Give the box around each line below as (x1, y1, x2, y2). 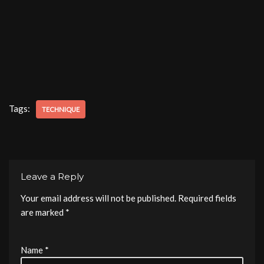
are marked (21, 207, 65, 217)
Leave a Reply (21, 171, 84, 182)
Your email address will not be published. (21, 193, 176, 203)
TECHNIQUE (42, 105, 80, 113)
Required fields (178, 193, 236, 203)
